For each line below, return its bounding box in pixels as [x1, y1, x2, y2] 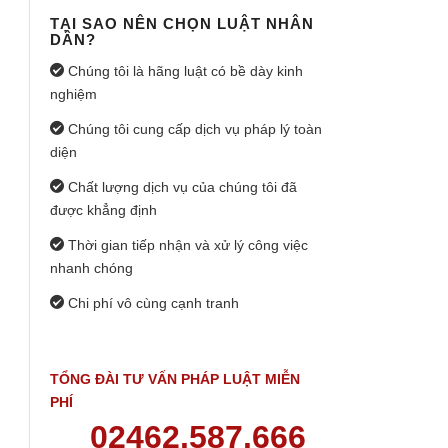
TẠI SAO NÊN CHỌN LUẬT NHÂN [50, 15, 314, 33]
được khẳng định [50, 201, 157, 218]
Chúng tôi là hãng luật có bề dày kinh [64, 63, 303, 80]
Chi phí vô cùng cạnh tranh [64, 294, 239, 311]
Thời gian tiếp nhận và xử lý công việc [64, 236, 308, 253]
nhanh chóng [50, 259, 133, 276]
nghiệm [50, 86, 97, 103]
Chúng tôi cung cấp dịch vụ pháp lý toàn [64, 121, 322, 138]
